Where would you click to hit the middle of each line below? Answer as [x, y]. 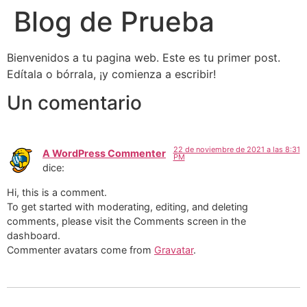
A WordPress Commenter [104, 153]
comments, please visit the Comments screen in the [126, 221]
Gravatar [174, 249]
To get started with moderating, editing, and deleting [127, 206]
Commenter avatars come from [81, 249]
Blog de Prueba [114, 22]
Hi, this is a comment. [57, 192]
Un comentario [74, 103]
